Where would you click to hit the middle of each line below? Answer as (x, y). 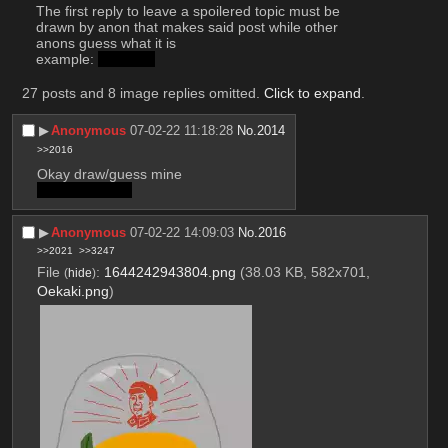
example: (66, 59)
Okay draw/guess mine (109, 173)
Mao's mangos (84, 189)
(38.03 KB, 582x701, (304, 271)
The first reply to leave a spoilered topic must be (187, 11)
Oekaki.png (72, 290)
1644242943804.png (169, 271)
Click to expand (312, 93)
